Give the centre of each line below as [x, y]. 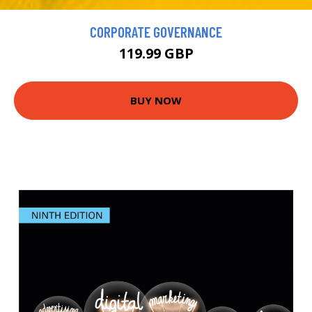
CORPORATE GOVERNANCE [156, 31]
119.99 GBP [156, 53]
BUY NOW [156, 101]
